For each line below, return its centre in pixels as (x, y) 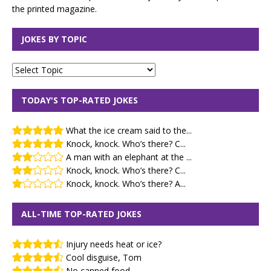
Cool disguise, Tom (104, 257)
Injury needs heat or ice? (114, 244)
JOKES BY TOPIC (54, 39)
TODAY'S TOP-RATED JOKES (80, 100)
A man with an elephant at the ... (129, 157)
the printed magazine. (54, 8)
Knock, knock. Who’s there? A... (126, 183)
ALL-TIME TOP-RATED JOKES (81, 214)
